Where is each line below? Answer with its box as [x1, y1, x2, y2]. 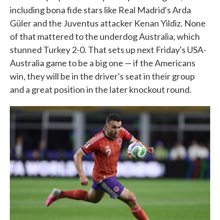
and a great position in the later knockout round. [10, 84, 192, 95]
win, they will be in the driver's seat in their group [10, 71, 195, 82]
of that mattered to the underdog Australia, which [10, 31, 200, 42]
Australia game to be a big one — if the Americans [10, 57, 195, 68]
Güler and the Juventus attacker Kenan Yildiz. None [10, 18, 206, 28]
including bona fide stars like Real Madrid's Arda [10, 4, 191, 15]
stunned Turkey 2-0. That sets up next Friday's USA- [10, 44, 206, 55]
